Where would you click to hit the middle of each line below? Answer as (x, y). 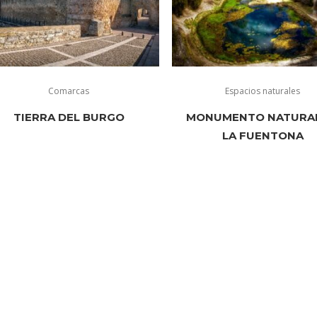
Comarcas (69, 91)
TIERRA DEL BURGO (69, 117)
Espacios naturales (263, 91)
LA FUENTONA (263, 135)
